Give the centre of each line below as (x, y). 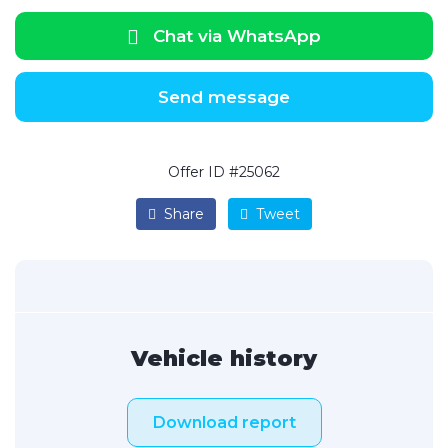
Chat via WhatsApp (237, 36)
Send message (224, 97)
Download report (224, 422)
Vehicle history (224, 358)
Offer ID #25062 (224, 172)
